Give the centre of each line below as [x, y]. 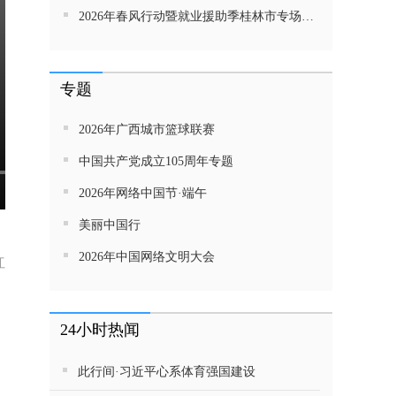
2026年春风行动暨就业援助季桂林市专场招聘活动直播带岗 [190, 16]
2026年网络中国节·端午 [143, 193]
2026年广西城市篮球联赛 [147, 129]
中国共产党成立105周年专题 [156, 161]
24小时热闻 [100, 330]
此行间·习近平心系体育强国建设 [167, 372]
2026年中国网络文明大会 [147, 257]
